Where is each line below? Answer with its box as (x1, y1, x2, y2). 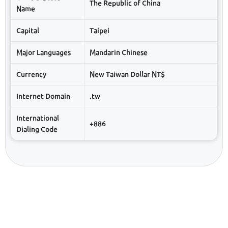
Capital (16, 26, 39, 35)
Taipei (90, 26, 109, 35)
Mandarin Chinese (90, 48, 148, 56)
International (16, 113, 59, 122)
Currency (16, 70, 46, 78)
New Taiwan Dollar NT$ (90, 70, 165, 78)
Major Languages (16, 48, 71, 56)
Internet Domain (16, 92, 70, 100)
